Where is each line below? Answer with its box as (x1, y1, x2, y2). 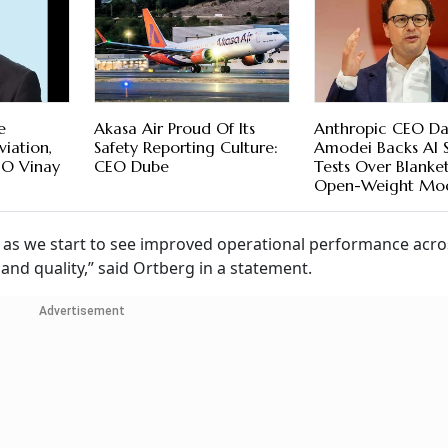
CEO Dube (93, 156, 169, 177)
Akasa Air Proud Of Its (93, 118, 255, 139)
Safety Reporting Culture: (93, 137, 278, 158)
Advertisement (38, 304, 125, 319)
